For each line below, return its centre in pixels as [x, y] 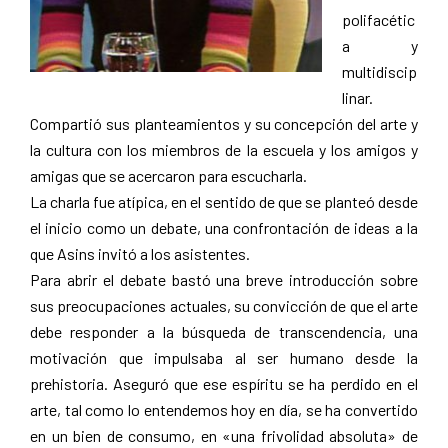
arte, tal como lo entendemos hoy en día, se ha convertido [224, 409]
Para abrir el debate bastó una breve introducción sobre [224, 279]
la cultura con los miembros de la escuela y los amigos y [224, 149]
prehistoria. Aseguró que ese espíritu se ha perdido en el [224, 383]
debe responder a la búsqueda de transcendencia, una [224, 331]
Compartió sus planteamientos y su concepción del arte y [224, 123]
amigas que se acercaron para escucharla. [168, 175]
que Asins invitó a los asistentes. [140, 253]
